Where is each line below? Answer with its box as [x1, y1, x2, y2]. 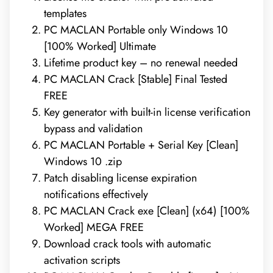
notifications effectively [44, 186, 148, 202]
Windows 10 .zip [44, 153, 122, 169]
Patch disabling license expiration [44, 169, 197, 186]
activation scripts [44, 252, 120, 268]
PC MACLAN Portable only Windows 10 [44, 21, 228, 38]
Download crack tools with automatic [44, 235, 211, 252]
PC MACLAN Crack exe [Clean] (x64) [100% [44, 202, 250, 219]
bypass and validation [44, 120, 143, 136]
